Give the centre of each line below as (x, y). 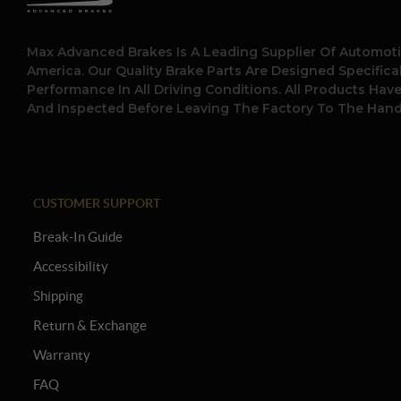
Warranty (62, 355)
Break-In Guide (78, 237)
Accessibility (71, 267)
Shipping (58, 296)
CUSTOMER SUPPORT (97, 204)
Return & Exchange (90, 326)
